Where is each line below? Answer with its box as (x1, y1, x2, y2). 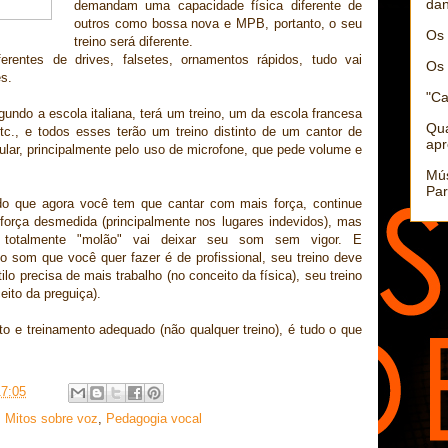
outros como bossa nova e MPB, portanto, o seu (74, 16, 362, 32)
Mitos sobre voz (5, 411, 98, 427)
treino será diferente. (74, 34, 193, 50)
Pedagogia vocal (106, 411, 202, 427)
